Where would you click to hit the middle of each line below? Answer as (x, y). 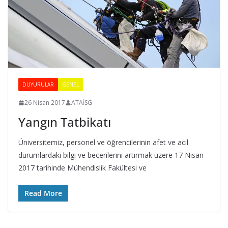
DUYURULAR (38, 85)
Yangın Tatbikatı (65, 122)
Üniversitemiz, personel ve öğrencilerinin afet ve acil (103, 142)
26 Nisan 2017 (45, 103)
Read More (43, 193)
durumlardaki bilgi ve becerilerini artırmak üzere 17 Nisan (111, 155)
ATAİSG (82, 103)
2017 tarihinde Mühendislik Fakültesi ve (82, 168)
